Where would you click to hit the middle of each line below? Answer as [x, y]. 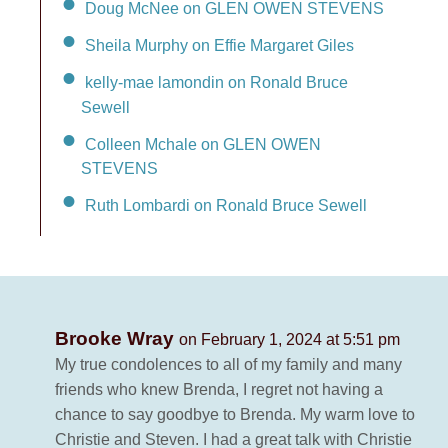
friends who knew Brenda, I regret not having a [219, 390]
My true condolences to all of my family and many [228, 365]
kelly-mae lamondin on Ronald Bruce [216, 82]
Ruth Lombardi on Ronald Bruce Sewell [226, 206]
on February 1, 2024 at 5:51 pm [289, 340]
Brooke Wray [117, 339]
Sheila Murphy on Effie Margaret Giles [219, 45]
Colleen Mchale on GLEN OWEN [203, 144]
